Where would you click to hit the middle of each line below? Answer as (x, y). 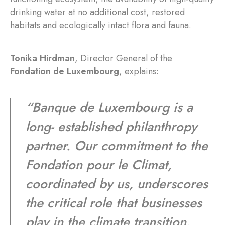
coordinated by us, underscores (117, 184)
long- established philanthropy (111, 127)
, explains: (139, 71)
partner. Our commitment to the (117, 146)
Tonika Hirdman (42, 58)
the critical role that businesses (114, 203)
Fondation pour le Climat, (99, 165)
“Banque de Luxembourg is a (109, 107)
